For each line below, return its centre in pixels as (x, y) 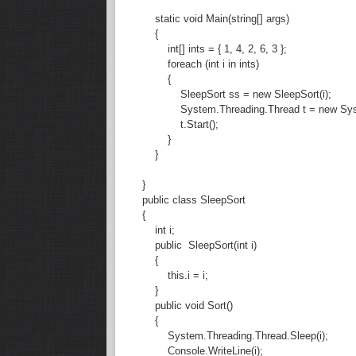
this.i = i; (169, 275)
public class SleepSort (188, 199)
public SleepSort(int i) (193, 245)
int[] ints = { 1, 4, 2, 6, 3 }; (209, 48)
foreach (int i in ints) (195, 64)
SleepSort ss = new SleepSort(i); (231, 94)
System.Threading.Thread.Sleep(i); (229, 335)
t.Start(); (174, 124)
